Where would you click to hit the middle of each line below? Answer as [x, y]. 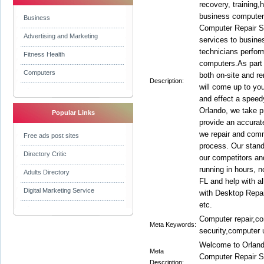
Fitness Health [44, 54]
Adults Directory [47, 172]
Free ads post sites [51, 136]
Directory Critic [45, 154]
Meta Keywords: [173, 225]
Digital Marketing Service [59, 190]
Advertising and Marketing [61, 36]
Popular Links [73, 113]
